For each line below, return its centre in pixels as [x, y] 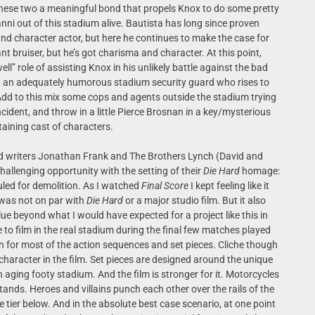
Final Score [165, 186]
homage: [259, 171]
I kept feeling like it [229, 186]
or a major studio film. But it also [194, 200]
